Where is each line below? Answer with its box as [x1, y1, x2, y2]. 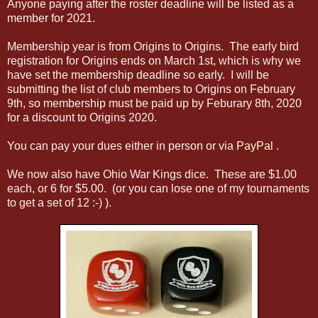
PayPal [236, 140, 273, 153]
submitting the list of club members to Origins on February [7, 83, 295, 96]
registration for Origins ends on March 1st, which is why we [7, 55, 301, 67]
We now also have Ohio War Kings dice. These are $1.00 [7, 168, 297, 181]
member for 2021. [7, 12, 98, 25]
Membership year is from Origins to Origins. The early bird [7, 40, 299, 53]
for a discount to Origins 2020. [7, 111, 160, 124]
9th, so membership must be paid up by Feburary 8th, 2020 [7, 97, 302, 110]
